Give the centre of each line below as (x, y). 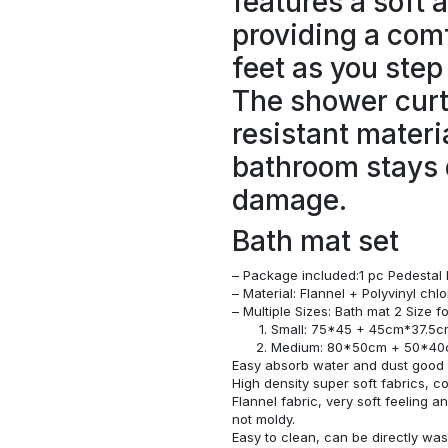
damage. (289, 199)
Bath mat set (315, 240)
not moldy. (263, 418)
